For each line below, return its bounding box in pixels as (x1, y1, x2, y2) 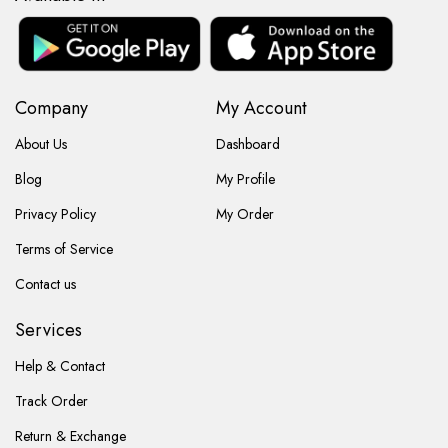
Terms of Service (15, 238, 113, 259)
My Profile (215, 168, 275, 189)
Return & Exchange (15, 425, 126, 446)
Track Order (15, 390, 88, 411)
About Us (15, 133, 67, 154)
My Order (215, 203, 274, 224)
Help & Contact (15, 355, 105, 376)
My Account (215, 94, 307, 121)
